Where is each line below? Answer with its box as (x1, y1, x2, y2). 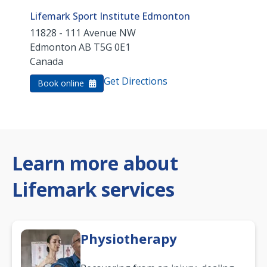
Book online (38, 77, 86, 89)
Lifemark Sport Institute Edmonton (30, 10, 190, 23)
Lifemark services (12, 176, 175, 203)
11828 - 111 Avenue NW (30, 26, 136, 40)
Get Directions (104, 74, 167, 88)
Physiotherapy (80, 229, 177, 248)
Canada (30, 55, 63, 69)
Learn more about (12, 150, 178, 176)
